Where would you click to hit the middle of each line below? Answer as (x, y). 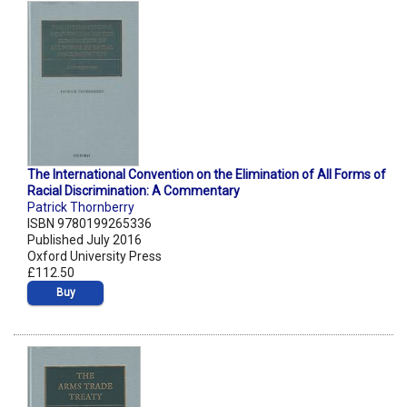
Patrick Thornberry (81, 208)
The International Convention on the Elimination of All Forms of (207, 175)
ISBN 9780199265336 (89, 224)
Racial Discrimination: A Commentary (134, 191)
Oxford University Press (94, 257)
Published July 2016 (84, 240)
